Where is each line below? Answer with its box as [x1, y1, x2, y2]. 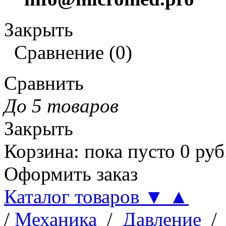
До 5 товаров [4, 95, 119, 117]
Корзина [4, 140, 74, 162]
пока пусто [84, 140, 175, 162]
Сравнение [14, 41, 104, 63]
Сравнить [4, 72, 84, 94]
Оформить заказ [4, 163, 138, 185]
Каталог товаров [4, 186, 144, 207]
